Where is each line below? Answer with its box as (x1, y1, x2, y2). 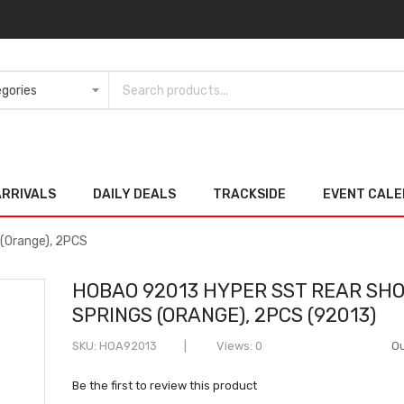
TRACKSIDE (213, 186, 286, 201)
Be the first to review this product (72, 378, 258, 392)
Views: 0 (214, 338, 263, 353)
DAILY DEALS (93, 186, 176, 201)
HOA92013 (99, 338, 158, 353)
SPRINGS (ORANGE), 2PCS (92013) (72, 302, 377, 326)
